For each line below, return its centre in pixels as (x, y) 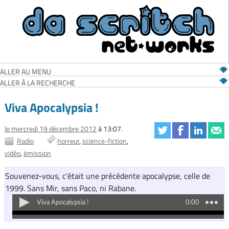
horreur (68, 141)
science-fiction (105, 141)
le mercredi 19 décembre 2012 (50, 129)
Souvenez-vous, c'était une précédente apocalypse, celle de (107, 176)
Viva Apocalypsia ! (51, 107)
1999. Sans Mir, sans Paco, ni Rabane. (70, 188)
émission (37, 153)
